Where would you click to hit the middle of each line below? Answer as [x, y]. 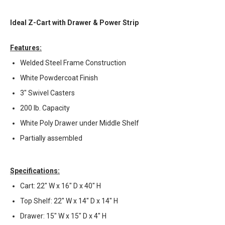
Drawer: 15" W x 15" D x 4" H [63, 216]
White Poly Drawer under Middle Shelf [80, 123]
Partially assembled [51, 138]
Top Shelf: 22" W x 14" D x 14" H [69, 201]
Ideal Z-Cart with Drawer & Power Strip [74, 23]
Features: [26, 48]
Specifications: [35, 171]
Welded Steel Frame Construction [73, 63]
